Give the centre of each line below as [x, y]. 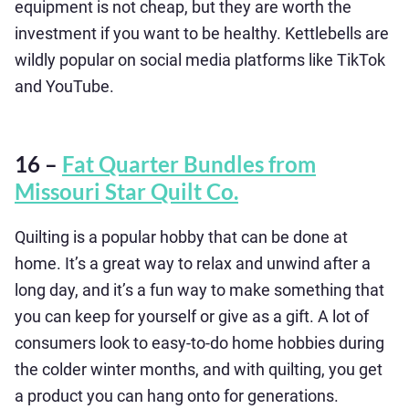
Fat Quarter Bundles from [189, 164]
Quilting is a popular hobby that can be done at [181, 237]
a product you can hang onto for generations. [177, 396]
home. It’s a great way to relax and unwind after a [193, 263]
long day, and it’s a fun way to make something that [199, 290]
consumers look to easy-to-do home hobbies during [199, 343]
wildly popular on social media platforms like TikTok [200, 60]
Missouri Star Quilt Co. [126, 191]
